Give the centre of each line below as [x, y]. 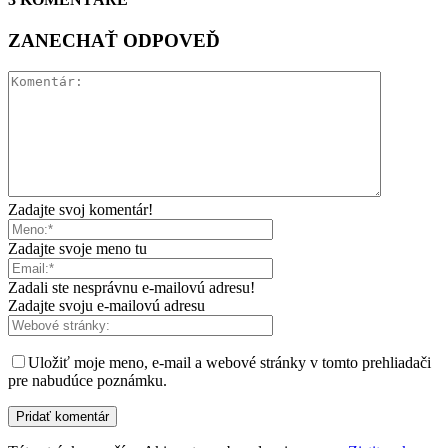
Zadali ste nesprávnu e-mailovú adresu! [131, 287]
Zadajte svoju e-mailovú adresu [106, 305]
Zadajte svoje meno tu [77, 248]
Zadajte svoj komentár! [80, 209]
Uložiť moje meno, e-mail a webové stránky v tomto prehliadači [229, 362]
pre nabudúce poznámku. [87, 380]
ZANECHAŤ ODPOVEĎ [114, 40]
